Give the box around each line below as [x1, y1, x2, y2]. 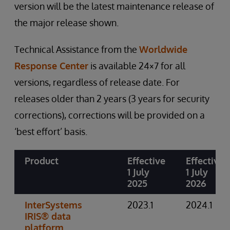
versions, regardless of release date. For [14, 76, 180, 88]
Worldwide [139, 44, 187, 55]
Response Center [14, 60, 88, 71]
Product [25, 155, 59, 166]
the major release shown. [14, 17, 119, 28]
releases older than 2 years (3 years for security [14, 93, 209, 104]
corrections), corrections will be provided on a [14, 109, 205, 121]
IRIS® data [25, 210, 71, 222]
